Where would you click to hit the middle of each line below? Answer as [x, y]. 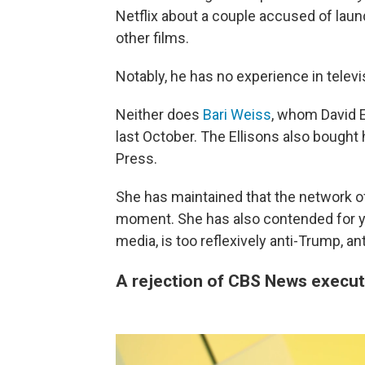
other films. [152, 38]
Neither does [159, 115]
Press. [136, 159]
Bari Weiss [237, 115]
